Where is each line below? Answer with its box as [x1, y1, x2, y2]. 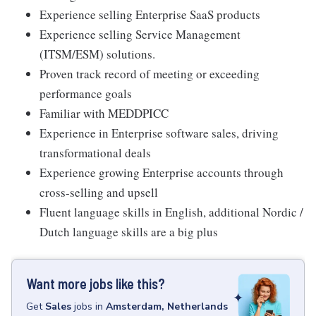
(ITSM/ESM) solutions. [39, 46, 155, 62]
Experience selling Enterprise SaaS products [39, 6, 260, 23]
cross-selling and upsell [39, 184, 158, 200]
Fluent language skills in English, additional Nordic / [39, 204, 303, 220]
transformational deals [39, 145, 151, 161]
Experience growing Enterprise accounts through [39, 164, 284, 181]
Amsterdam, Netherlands [106, 300, 228, 313]
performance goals [39, 85, 132, 102]
